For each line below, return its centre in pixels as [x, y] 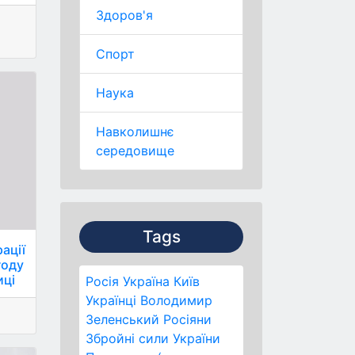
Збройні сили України [153, 338]
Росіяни [187, 319]
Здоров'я [124, 15]
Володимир [176, 300]
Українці [111, 300]
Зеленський [122, 319]
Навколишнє [135, 132]
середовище [135, 151]
